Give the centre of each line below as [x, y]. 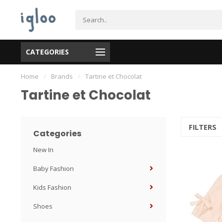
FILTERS [203, 127]
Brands [62, 76]
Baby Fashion [54, 168]
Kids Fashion [52, 187]
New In [43, 150]
